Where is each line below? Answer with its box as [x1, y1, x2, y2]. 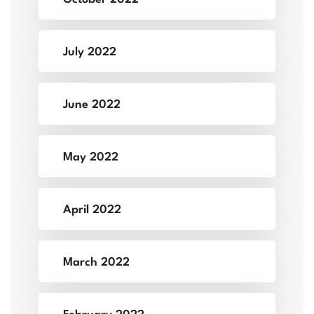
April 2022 [63, 204, 121, 217]
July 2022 [63, 46, 116, 59]
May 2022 [63, 151, 118, 164]
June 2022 [63, 99, 121, 111]
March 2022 [63, 257, 130, 269]
